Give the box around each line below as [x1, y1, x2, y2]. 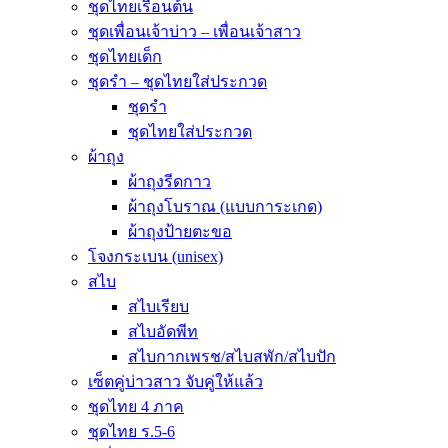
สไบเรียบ [128, 298, 189, 315]
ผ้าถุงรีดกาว [128, 173, 211, 190]
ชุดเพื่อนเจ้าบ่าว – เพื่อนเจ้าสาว [88, 23, 301, 40]
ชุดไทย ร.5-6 [88, 423, 175, 440]
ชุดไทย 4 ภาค [88, 398, 184, 415]
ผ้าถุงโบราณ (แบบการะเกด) [128, 198, 322, 215]
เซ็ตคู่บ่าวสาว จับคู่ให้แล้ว [88, 373, 263, 390]
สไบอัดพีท [128, 323, 198, 340]
